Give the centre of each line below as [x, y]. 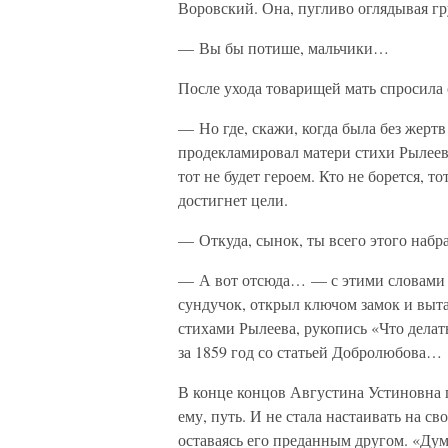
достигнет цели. [233, 199]
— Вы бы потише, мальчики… [283, 47]
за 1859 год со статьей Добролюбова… [310, 351]
